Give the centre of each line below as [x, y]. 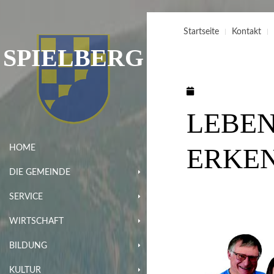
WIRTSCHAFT [36, 221]
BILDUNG [28, 246]
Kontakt [246, 31]
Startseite [201, 31]
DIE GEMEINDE [40, 172]
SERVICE [26, 197]
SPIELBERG [73, 57]
